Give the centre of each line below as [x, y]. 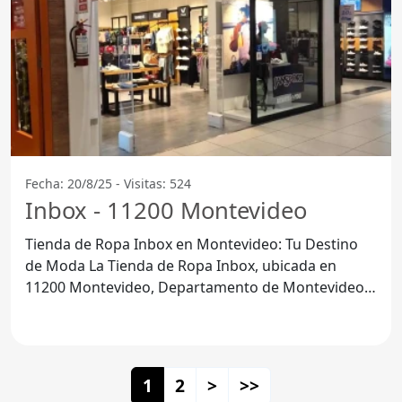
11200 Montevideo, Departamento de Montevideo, [197, 287]
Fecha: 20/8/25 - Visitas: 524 [108, 183]
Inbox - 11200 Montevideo [166, 210]
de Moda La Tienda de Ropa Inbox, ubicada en [57, 265]
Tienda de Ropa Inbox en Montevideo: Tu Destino [192, 244]
